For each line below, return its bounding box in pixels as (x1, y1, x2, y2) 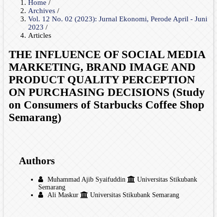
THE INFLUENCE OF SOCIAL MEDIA (9, 48, 205, 61)
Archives (28, 6, 57, 15)
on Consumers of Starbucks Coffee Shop (9, 99, 204, 111)
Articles (28, 31, 51, 39)
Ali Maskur (46, 191, 80, 199)
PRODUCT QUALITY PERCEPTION (9, 74, 195, 86)
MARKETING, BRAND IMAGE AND (9, 61, 196, 74)
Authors (19, 155, 55, 167)
